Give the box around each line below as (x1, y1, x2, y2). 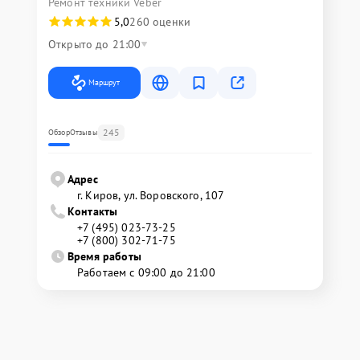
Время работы (67, 249, 141, 264)
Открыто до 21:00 (48, 37, 141, 51)
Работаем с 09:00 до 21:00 (77, 265, 215, 280)
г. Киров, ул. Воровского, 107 (77, 188, 225, 202)
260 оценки (129, 14, 190, 29)
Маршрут (88, 77, 120, 88)
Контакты (67, 204, 118, 219)
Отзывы (69, 127, 98, 137)
